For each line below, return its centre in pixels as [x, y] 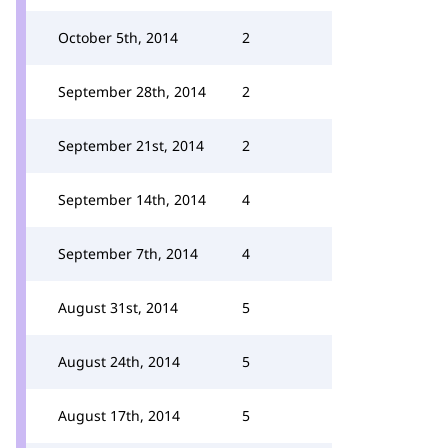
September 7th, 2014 [128, 253]
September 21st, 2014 [131, 145]
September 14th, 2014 [132, 199]
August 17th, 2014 [119, 415]
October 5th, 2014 [118, 37]
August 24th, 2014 [119, 361]
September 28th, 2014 [132, 91]
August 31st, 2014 [118, 307]
